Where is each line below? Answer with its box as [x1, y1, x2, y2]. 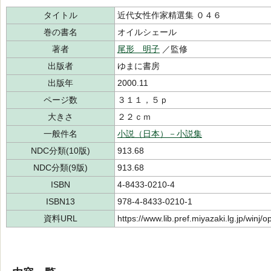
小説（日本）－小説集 [117, 129, 202, 139]
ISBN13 [46, 197, 75, 206]
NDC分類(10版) [31, 146, 90, 155]
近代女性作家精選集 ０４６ [117, 10, 221, 20]
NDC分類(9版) [33, 163, 88, 172]
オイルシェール [117, 27, 177, 37]
